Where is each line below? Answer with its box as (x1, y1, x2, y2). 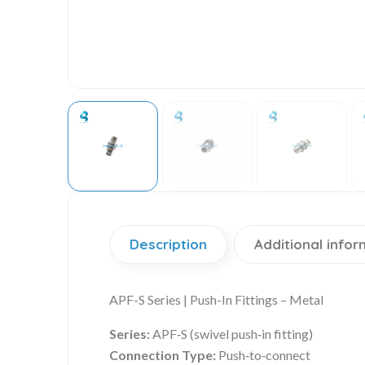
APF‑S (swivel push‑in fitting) (150, 325, 313, 341)
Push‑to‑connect (216, 346, 310, 363)
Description (130, 235, 207, 253)
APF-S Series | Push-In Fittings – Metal (109, 291, 323, 307)
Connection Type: (109, 346, 216, 363)
